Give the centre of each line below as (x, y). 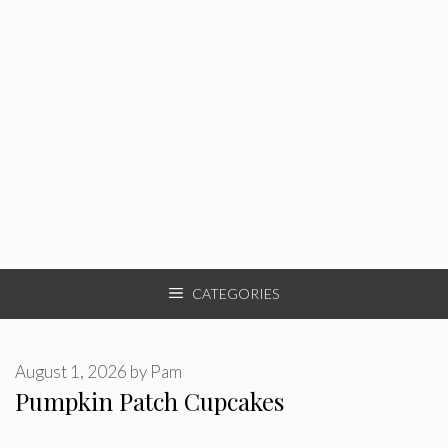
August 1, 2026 (71, 371)
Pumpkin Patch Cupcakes (149, 401)
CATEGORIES (235, 293)
